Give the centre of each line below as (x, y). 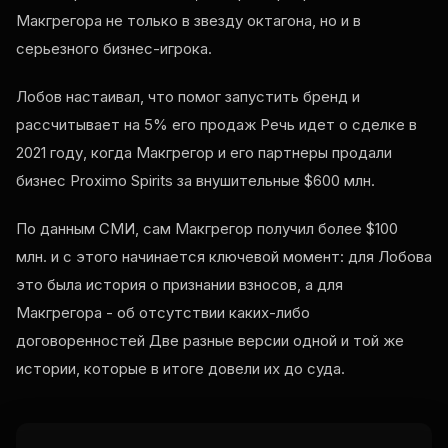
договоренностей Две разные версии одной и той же (210, 341)
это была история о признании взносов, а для (179, 285)
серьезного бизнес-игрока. (114, 49)
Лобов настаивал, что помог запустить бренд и (188, 97)
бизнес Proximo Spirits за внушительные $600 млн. (195, 181)
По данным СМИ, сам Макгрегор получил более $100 (207, 229)
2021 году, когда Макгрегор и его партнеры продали (204, 153)
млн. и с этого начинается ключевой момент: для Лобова (224, 257)
